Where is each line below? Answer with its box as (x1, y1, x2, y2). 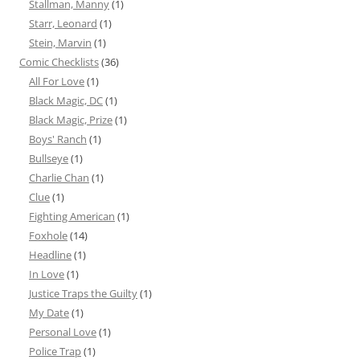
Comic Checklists (19, 55, 99, 70)
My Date (29, 305, 69, 321)
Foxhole (29, 228, 67, 243)
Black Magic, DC (29, 93, 103, 108)
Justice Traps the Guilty (29, 286, 137, 301)
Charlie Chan (29, 170, 89, 186)
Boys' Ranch (29, 132, 87, 147)
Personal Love (29, 325, 96, 340)
